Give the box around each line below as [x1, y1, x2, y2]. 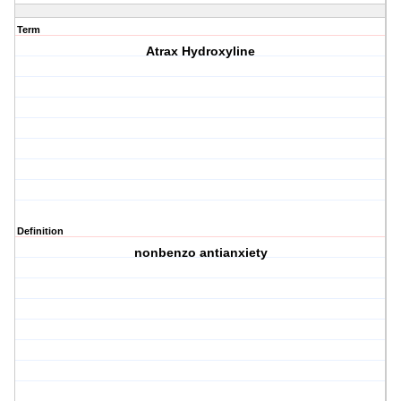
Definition [17, 226, 64, 237]
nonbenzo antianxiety [133, 245, 268, 260]
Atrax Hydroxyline [146, 44, 256, 59]
